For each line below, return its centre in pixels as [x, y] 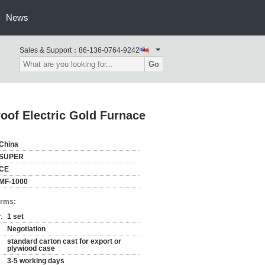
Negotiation [26, 229]
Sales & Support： [49, 50]
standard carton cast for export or [64, 241]
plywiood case [31, 248]
